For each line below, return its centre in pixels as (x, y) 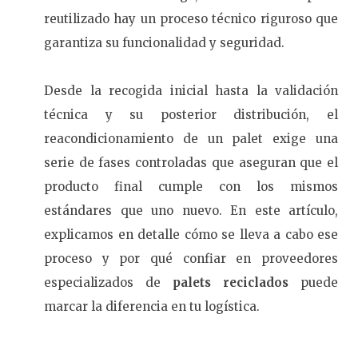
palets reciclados (237, 283)
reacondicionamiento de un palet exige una (191, 139)
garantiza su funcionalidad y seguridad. (164, 43)
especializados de (108, 283)
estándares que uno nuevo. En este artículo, (191, 211)
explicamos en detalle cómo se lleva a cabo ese (191, 235)
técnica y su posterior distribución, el (191, 115)
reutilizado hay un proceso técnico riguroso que (191, 19)
